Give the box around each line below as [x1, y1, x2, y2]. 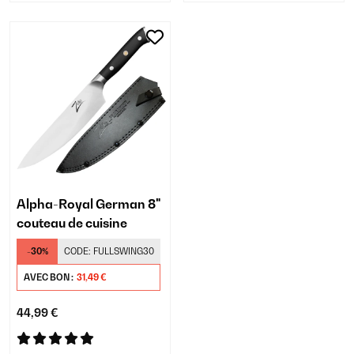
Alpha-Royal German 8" [17, 196, 161, 212]
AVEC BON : [24, 272, 75, 283]
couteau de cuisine [17, 215, 127, 231]
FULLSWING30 [93, 246, 154, 257]
